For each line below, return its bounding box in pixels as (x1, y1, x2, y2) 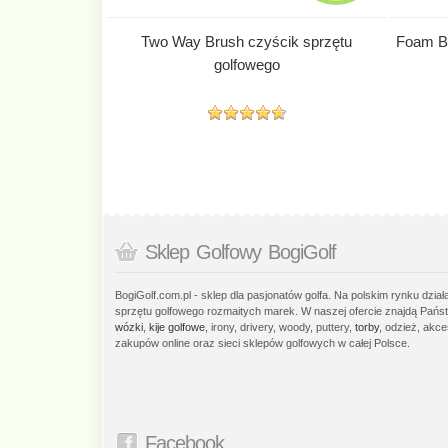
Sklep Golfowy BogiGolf (145, 240, 336, 263)
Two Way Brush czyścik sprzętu (141, 32, 353, 50)
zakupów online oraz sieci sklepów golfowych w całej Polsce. (115, 336, 410, 349)
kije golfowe (149, 320, 205, 333)
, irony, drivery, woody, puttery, (205, 320, 355, 333)
